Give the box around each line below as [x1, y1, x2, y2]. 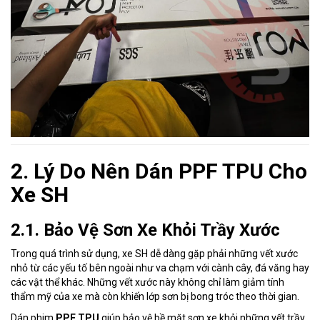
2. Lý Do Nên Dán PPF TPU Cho [11, 159, 307, 184]
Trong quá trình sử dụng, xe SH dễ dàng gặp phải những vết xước [11, 248, 298, 260]
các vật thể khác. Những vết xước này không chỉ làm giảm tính [11, 276, 284, 289]
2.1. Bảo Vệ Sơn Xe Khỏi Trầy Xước [11, 220, 280, 241]
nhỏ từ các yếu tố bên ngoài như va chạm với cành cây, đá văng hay [11, 262, 309, 274]
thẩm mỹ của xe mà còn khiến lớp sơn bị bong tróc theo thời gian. [11, 291, 299, 303]
